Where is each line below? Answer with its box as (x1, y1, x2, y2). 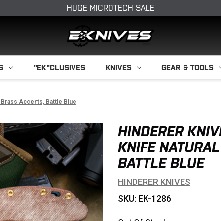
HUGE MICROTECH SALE (67, 3, 154, 12)
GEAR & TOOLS (161, 63, 214, 72)
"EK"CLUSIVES (33, 63, 85, 72)
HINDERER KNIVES (118, 177, 190, 187)
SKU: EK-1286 (118, 193, 171, 204)
